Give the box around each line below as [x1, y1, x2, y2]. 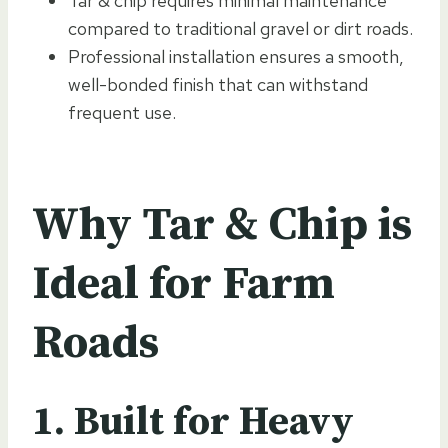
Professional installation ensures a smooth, [68, 44, 404, 68]
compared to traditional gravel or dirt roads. [68, 16, 413, 40]
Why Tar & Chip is [32, 196, 412, 254]
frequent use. [68, 100, 176, 124]
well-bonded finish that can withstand [68, 72, 368, 96]
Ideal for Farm [32, 255, 335, 313]
